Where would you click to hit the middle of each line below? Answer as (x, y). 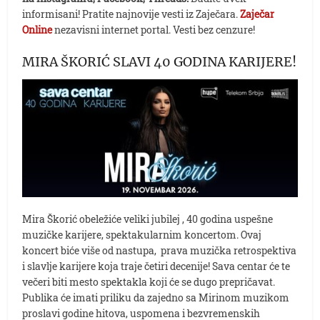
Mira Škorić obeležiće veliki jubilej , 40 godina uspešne (148, 219)
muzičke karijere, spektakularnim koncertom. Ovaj (142, 234)
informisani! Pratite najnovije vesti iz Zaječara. (130, 14)
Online (39, 29)
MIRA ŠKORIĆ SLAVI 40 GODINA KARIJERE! (160, 61)
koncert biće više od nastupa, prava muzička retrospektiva (160, 250)
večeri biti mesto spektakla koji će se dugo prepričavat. (149, 281)
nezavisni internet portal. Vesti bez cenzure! (155, 29)
